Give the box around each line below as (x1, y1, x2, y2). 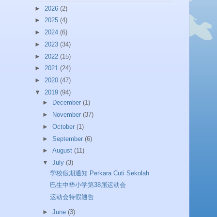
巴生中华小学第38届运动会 (50, 181, 126, 189)
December (52, 99, 83, 107)
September (52, 135, 85, 142)
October (52, 123, 77, 130)
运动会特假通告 (50, 193, 94, 201)
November (52, 111, 83, 119)
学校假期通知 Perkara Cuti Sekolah (50, 169, 150, 177)
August (52, 147, 74, 155)
